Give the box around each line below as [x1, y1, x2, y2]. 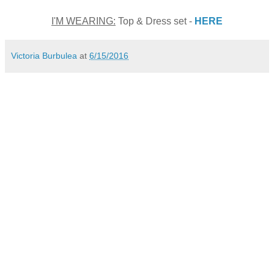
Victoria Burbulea [11, 50, 77, 61]
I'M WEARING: [51, 15, 116, 26]
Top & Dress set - [116, 15, 194, 26]
